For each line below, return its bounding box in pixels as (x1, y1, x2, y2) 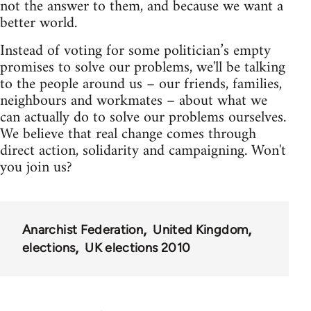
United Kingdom (153, 222, 249, 238)
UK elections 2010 (85, 240, 191, 256)
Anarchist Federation (22, 222, 144, 238)
